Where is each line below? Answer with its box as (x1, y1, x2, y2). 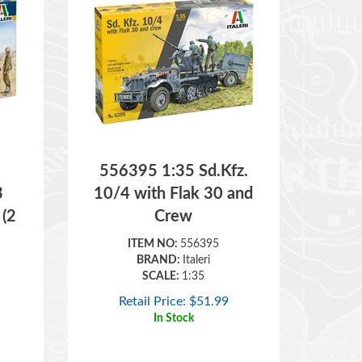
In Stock (153, 289, 194, 301)
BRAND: (137, 231, 183, 242)
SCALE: (142, 247, 183, 259)
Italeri (183, 231, 211, 242)
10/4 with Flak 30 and (94, 162, 254, 179)
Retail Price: (118, 271, 186, 284)
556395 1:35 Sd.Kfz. (99, 140, 248, 156)
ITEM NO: (128, 215, 181, 226)
